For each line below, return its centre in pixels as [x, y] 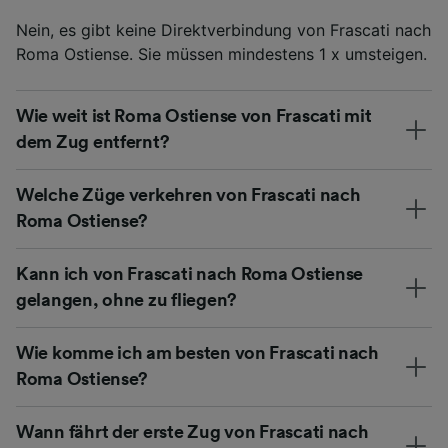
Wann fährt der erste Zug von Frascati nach [192, 431]
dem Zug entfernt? [93, 141]
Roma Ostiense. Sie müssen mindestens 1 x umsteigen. [221, 53]
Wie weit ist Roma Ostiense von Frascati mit [194, 115]
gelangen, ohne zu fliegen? [126, 299]
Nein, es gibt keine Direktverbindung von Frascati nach [223, 29]
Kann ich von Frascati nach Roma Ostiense [190, 273]
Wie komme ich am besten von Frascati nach [197, 352]
